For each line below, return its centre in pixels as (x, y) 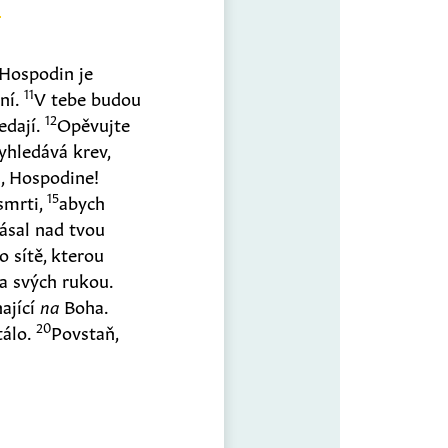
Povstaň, (85, 330)
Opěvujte (94, 122)
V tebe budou (88, 96)
